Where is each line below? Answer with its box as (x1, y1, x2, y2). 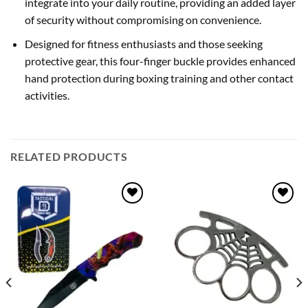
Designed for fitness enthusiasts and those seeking (24, 36, 263, 50)
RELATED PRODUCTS (10, 149, 128, 163)
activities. (24, 88, 69, 102)
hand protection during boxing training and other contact (24, 71, 294, 85)
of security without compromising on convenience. (24, 13, 261, 27)
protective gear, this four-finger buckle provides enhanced (24, 54, 296, 67)
